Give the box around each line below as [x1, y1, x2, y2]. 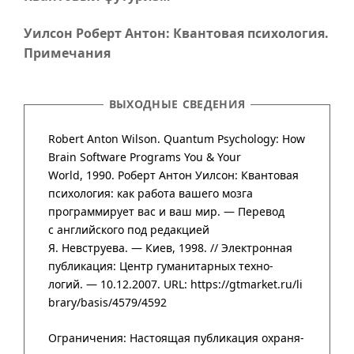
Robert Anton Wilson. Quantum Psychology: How [48, 131, 305, 146]
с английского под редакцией [48, 222, 209, 237]
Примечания [24, 44, 111, 62]
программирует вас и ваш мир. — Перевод [48, 204, 284, 219]
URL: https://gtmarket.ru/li [164, 277, 303, 292]
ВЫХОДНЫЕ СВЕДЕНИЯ [108, 96, 246, 111]
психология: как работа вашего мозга [48, 186, 253, 201]
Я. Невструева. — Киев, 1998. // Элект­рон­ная [48, 240, 292, 255]
